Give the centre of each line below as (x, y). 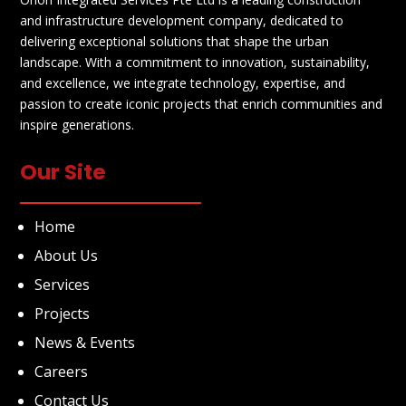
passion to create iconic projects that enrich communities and (202, 104)
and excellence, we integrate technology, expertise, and (183, 83)
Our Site (63, 173)
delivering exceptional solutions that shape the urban (175, 42)
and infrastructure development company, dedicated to (182, 21)
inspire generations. (77, 125)
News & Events (85, 343)
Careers (62, 372)
